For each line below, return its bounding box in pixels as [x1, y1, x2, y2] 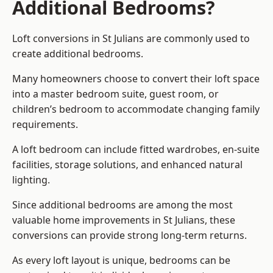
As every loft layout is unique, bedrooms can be [12, 253, 230, 268]
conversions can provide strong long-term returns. [12, 229, 247, 243]
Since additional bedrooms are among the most [12, 198, 233, 212]
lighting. [12, 173, 50, 187]
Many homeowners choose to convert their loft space [12, 72, 260, 86]
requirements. [12, 118, 78, 132]
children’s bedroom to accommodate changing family [12, 102, 260, 116]
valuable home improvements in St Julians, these [12, 213, 235, 227]
